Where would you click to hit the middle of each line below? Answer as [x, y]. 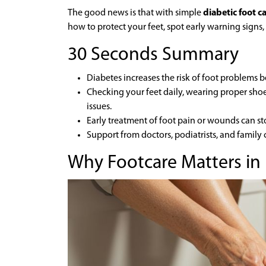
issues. [99, 107]
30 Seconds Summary [153, 55]
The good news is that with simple [135, 13]
